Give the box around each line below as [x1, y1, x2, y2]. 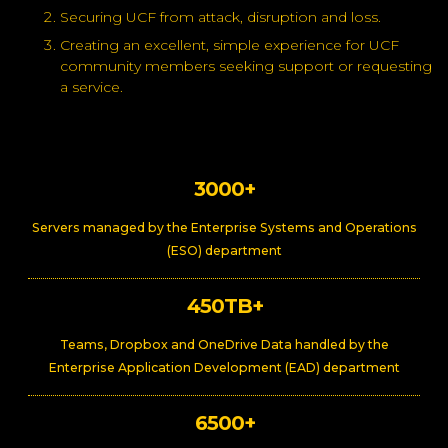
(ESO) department [167, 242, 282, 258]
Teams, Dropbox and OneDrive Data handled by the [60, 336, 389, 352]
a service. [60, 77, 123, 96]
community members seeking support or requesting [60, 56, 432, 75]
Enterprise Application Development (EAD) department [49, 359, 400, 375]
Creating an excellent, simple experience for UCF [60, 35, 399, 54]
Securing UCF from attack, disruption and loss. [60, 7, 381, 26]
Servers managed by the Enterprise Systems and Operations [32, 219, 417, 235]
